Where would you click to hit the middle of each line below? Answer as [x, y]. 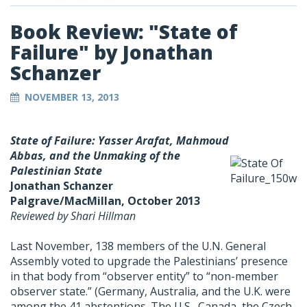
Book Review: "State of [124, 32]
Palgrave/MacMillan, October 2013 [105, 201]
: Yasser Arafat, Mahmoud [160, 141]
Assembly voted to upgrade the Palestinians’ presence [149, 261]
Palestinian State [56, 171]
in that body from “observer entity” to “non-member [144, 277]
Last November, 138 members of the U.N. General [138, 246]
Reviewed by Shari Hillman [73, 216]
